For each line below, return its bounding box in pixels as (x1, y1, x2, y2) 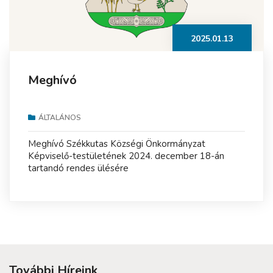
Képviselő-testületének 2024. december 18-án (28, 150, 224, 163)
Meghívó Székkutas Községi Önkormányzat (28, 138, 205, 151)
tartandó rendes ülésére (28, 162, 129, 175)
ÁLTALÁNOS (38, 113, 81, 123)
